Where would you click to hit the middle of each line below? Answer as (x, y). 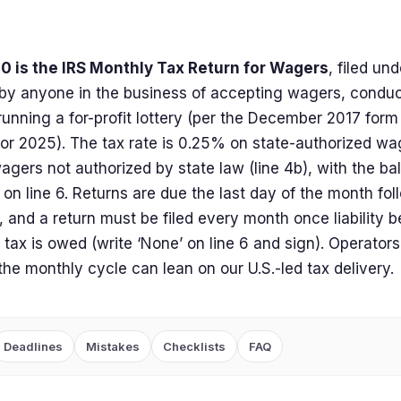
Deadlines (33, 346)
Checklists (194, 346)
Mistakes (113, 346)
